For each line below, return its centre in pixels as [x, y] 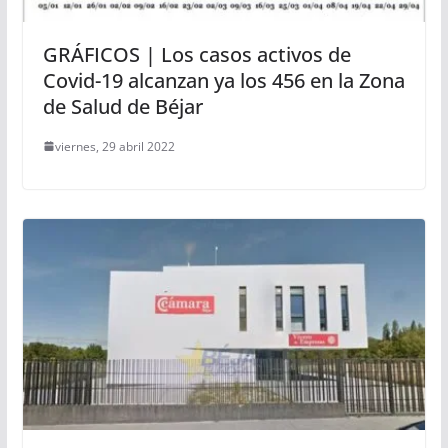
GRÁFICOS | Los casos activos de [196, 54]
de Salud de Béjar [122, 106]
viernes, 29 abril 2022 [114, 146]
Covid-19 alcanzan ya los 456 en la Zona [223, 80]
